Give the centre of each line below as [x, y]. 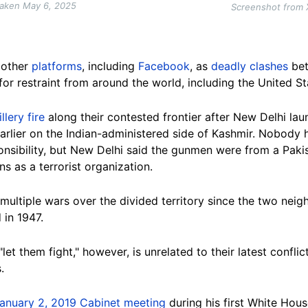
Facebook [164, 66]
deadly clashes [250, 66]
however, [104, 252]
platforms [57, 66]
